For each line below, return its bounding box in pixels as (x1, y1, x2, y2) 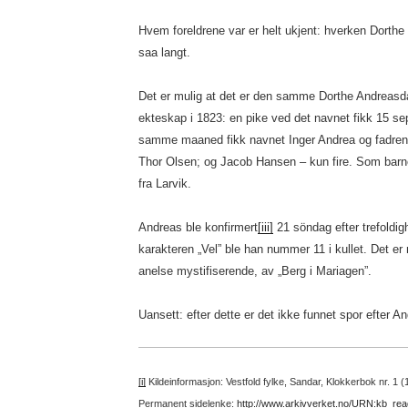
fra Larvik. (138, 177, 191, 190)
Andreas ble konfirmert (138, 220, 258, 234)
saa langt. (138, 46, 190, 59)
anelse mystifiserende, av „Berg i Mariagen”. (138, 264, 372, 278)
